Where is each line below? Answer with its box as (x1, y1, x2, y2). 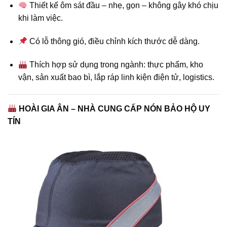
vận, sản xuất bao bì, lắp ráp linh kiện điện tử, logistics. (18, 72, 214, 82)
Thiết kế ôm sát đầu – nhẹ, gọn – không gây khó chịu (27, 1, 219, 10)
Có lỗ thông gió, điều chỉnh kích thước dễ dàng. (27, 37, 200, 46)
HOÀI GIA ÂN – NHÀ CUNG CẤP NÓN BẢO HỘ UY (17, 104, 211, 113)
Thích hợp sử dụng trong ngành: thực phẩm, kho (27, 60, 204, 69)
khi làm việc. (18, 14, 63, 23)
